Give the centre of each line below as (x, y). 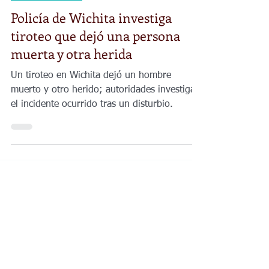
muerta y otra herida (71, 93)
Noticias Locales (47, 32)
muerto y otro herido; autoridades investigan (106, 130)
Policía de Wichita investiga (91, 57)
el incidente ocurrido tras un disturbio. (92, 144)
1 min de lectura (94, 8)
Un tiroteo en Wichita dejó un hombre (91, 115)
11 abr (47, 8)
